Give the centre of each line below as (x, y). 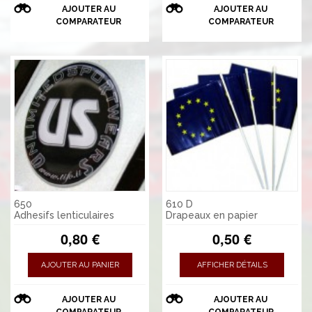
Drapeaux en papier (212, 215)
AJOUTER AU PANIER (80, 265)
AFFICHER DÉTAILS (232, 265)
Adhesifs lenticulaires (64, 215)
